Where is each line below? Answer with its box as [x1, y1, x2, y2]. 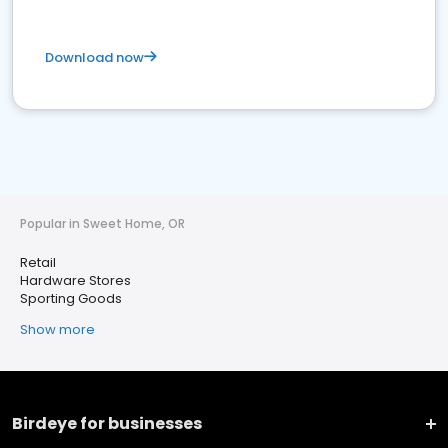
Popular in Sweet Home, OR [20, 215, 185, 232]
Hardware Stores [20, 271, 131, 290]
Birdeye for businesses [12, 412, 202, 435]
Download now [45, 48, 144, 67]
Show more [20, 320, 95, 339]
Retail [20, 253, 56, 272]
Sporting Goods [20, 289, 122, 308]
